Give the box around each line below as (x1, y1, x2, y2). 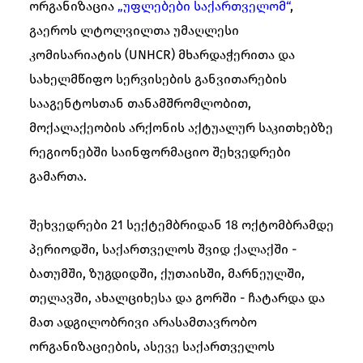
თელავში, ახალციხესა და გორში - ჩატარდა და (29, 290, 325, 305)
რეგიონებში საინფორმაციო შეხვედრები (29, 144, 291, 160)
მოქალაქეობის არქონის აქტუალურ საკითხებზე (29, 120, 333, 135)
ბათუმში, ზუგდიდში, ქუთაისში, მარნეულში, (29, 266, 305, 281)
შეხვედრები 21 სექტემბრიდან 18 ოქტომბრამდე (29, 217, 334, 233)
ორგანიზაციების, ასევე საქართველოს (29, 339, 275, 354)
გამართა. (29, 169, 87, 184)
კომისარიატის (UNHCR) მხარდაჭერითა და (29, 47, 295, 62)
